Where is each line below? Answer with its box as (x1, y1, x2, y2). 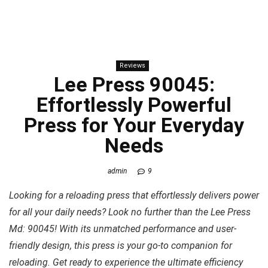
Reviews (120, 62, 145, 69)
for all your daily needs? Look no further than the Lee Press (9, 206, 251, 218)
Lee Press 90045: (53, 72, 215, 96)
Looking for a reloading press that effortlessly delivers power (9, 189, 259, 201)
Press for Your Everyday (24, 113, 244, 137)
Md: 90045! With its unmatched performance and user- (9, 223, 236, 234)
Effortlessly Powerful (36, 93, 232, 117)
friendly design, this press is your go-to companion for (9, 239, 232, 251)
